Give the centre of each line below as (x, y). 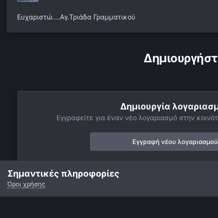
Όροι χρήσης (26, 184)
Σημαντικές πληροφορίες (63, 174)
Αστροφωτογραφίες (73, 185)
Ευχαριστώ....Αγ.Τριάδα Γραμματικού (76, 17)
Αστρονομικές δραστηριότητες (159, 185)
